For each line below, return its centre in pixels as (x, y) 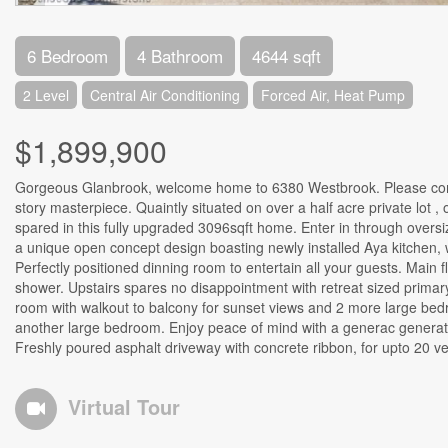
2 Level (46, 95)
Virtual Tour (124, 406)
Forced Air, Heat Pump (333, 95)
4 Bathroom (180, 55)
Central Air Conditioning (165, 95)
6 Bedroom (67, 55)
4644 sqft (286, 55)
